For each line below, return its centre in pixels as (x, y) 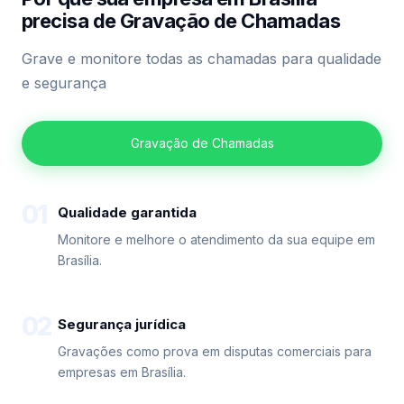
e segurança (64, 83)
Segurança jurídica (122, 324)
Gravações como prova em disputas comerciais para (215, 351)
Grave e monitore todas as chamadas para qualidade (202, 59)
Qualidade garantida (127, 212)
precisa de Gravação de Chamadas (181, 21)
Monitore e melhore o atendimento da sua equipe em (216, 239)
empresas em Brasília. (122, 372)
